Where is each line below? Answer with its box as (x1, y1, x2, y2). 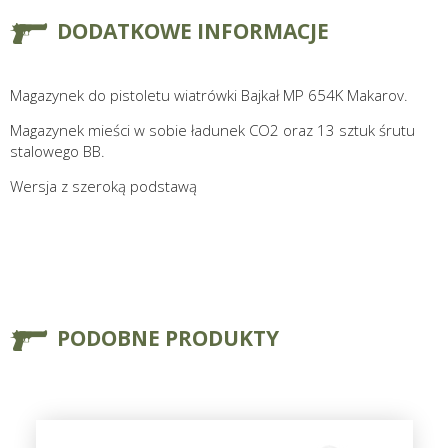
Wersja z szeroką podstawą (10, 176, 197, 197)
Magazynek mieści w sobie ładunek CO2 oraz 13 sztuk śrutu (10, 120, 415, 141)
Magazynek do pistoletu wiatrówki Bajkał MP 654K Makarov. (10, 85, 408, 106)
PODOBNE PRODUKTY (57, 324, 279, 353)
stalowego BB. (10, 141, 105, 162)
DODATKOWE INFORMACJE (57, 17, 329, 46)
